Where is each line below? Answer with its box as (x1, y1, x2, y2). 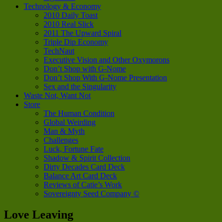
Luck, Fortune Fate (44, 144, 104, 153)
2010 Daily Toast (44, 10, 98, 19)
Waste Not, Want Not (24, 91, 91, 100)
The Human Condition (44, 109, 114, 117)
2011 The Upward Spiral (44, 28, 121, 37)
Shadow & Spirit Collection (44, 153, 130, 162)
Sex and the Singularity (44, 82, 116, 91)
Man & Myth (44, 126, 85, 135)
